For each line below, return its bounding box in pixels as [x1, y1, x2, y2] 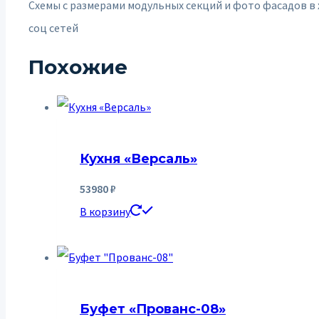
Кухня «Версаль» [80, 151, 197, 167]
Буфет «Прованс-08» [80, 301, 226, 318]
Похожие [28, 55, 127, 80]
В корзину [80, 204, 130, 219]
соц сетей [28, 20, 78, 35]
